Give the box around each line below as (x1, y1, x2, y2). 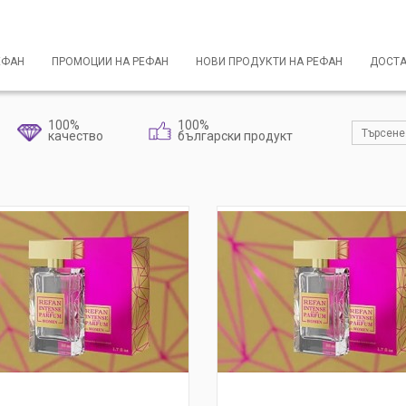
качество (48, 129, 103, 143)
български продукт (178, 129, 293, 143)
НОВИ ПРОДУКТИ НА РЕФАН (196, 55, 343, 68)
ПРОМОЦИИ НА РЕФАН (52, 55, 169, 68)
